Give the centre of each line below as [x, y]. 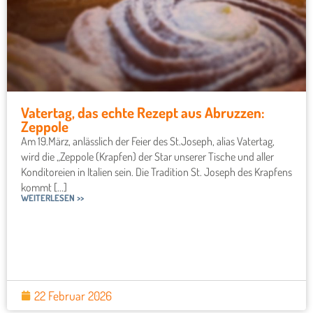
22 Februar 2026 [73, 296]
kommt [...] [44, 188]
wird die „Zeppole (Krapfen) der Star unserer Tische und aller [147, 157]
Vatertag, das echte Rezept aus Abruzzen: [143, 113]
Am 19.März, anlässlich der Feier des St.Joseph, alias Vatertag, [148, 141]
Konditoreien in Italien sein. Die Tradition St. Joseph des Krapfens [156, 172]
